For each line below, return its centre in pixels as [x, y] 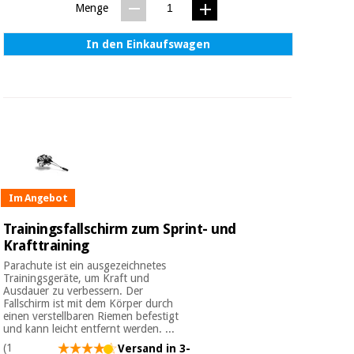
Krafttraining [46, 246]
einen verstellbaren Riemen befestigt [91, 316]
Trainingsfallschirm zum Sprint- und [120, 229]
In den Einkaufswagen [149, 45]
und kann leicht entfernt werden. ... [89, 329]
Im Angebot [38, 198]
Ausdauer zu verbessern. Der [73, 291]
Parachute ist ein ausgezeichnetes [85, 266]
